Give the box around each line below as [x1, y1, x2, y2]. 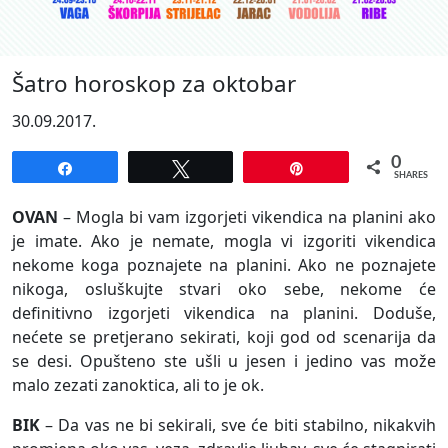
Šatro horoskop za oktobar [12, 68, 296, 100]
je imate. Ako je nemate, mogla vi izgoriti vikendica [12, 230, 436, 253]
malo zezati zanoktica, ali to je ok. [12, 374, 264, 397]
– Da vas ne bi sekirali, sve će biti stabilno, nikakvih [40, 414, 436, 437]
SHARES [394, 171, 429, 181]
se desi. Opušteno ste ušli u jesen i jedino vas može [12, 350, 436, 373]
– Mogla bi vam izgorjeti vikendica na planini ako [58, 206, 436, 229]
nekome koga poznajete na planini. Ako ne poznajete [12, 254, 436, 277]
